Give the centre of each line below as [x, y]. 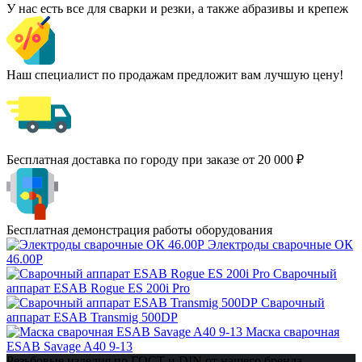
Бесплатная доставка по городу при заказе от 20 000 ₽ [155, 159]
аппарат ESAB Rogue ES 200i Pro [98, 288]
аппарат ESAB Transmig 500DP [92, 317]
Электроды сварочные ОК [280, 244]
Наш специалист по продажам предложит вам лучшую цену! [175, 74]
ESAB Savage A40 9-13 [69, 346]
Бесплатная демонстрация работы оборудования [139, 229]
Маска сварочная [293, 331]
